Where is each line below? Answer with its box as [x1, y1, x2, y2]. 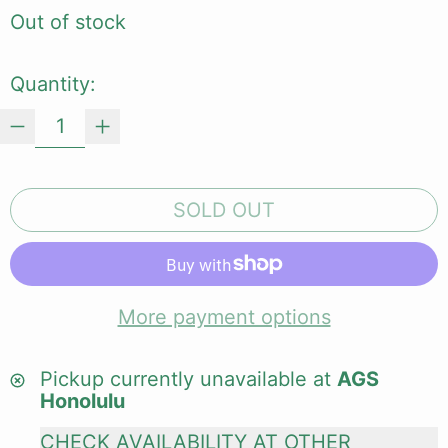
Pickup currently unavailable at [40, 367, 337, 392]
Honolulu [40, 389, 125, 414]
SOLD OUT [173, 198, 275, 223]
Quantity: [10, 72, 96, 97]
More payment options [117, 305, 331, 330]
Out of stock [10, 10, 126, 35]
